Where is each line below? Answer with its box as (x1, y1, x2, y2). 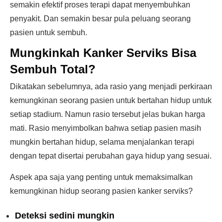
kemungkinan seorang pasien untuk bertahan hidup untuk (10, 96, 212, 105)
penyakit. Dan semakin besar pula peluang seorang (10, 14, 191, 23)
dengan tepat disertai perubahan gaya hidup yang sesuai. (10, 152, 212, 160)
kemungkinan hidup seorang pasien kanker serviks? (10, 187, 193, 195)
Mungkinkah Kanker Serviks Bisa (10, 46, 196, 59)
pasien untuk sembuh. (10, 28, 87, 37)
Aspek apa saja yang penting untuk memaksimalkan (10, 173, 193, 181)
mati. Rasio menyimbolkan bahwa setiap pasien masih (10, 124, 201, 132)
